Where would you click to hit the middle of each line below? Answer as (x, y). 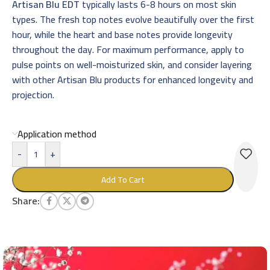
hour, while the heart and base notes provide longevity (122, 34)
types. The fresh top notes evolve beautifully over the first (133, 19)
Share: (26, 201)
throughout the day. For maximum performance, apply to (128, 49)
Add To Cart (123, 179)
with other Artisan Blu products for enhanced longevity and (133, 79)
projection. (33, 94)
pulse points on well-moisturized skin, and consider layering (132, 64)
